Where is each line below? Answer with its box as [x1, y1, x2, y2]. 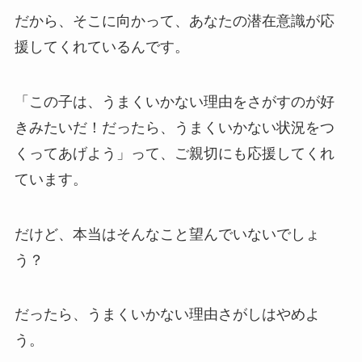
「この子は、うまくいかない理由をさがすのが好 [14, 93, 335, 110]
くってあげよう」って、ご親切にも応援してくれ [14, 145, 335, 162]
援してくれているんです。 [14, 38, 189, 55]
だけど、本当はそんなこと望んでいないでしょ [14, 225, 320, 242]
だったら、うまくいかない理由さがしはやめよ [14, 306, 320, 323]
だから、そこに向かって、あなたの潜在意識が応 [14, 12, 335, 29]
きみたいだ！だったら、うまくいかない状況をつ [14, 119, 335, 136]
